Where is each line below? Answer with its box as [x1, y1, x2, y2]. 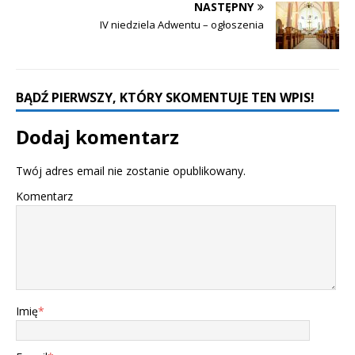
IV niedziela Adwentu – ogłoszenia [100, 17, 264, 32]
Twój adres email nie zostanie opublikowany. [16, 163, 246, 179]
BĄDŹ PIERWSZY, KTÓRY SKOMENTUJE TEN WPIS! [16, 89, 315, 107]
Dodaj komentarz [16, 124, 179, 151]
